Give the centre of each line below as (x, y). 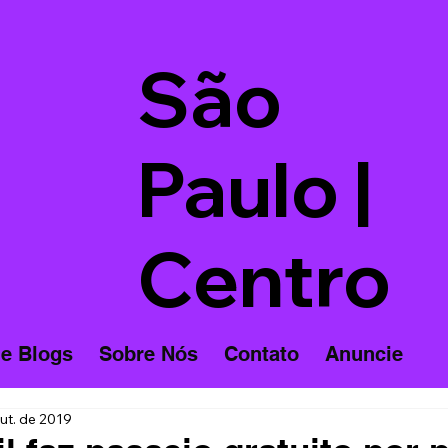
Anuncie (363, 354)
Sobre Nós (148, 354)
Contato (261, 354)
